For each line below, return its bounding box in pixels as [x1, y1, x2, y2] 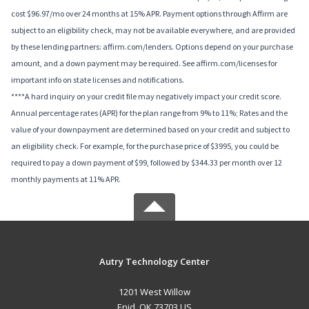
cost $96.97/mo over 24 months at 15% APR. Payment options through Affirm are [11, 8, 288, 19]
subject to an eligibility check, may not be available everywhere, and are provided [11, 25, 295, 36]
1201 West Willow [118, 286, 190, 299]
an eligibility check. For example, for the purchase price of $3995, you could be [11, 141, 279, 152]
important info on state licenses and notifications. [11, 74, 184, 86]
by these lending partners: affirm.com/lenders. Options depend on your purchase [11, 41, 293, 52]
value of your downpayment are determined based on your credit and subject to [11, 124, 290, 135]
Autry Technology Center [99, 255, 210, 268]
